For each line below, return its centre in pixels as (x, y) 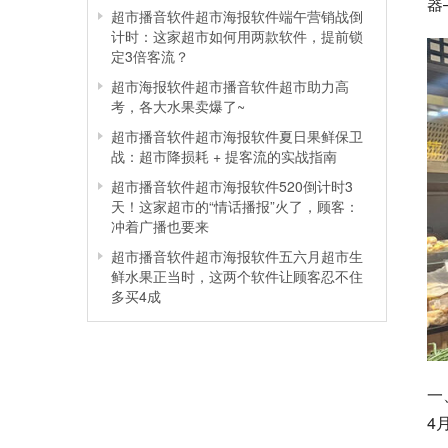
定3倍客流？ (150, 55)
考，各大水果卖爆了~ (178, 105)
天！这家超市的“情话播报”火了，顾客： (235, 205)
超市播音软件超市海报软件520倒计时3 (232, 185)
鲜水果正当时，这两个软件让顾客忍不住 (237, 275)
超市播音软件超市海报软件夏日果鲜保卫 (237, 135)
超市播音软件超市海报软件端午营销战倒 (237, 15)
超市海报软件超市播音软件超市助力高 (230, 85)
